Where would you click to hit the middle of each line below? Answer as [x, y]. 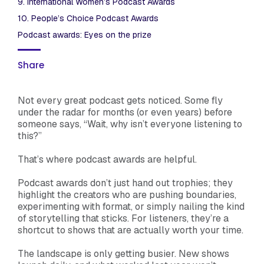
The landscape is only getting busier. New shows [123, 253]
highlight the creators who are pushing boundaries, [127, 194]
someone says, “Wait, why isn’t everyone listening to [130, 124]
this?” [31, 136]
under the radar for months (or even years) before [125, 112]
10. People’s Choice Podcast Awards [89, 18]
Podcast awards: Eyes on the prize [85, 34]
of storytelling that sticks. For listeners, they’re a [123, 218]
